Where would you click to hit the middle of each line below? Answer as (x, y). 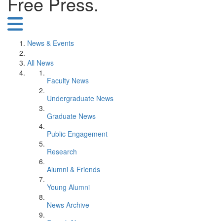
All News (40, 63)
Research (62, 151)
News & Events (51, 43)
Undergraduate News (80, 98)
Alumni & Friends (74, 169)
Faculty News (68, 80)
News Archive (68, 205)
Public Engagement (77, 134)
